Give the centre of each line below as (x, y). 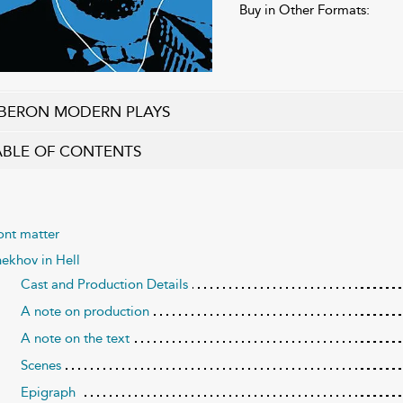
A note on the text (75, 339)
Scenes (40, 366)
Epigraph (48, 393)
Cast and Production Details (104, 285)
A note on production (85, 312)
